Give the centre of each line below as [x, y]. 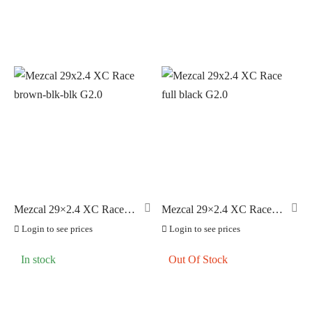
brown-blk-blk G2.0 [58, 222]
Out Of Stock [198, 260]
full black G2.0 [194, 222]
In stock [38, 260]
